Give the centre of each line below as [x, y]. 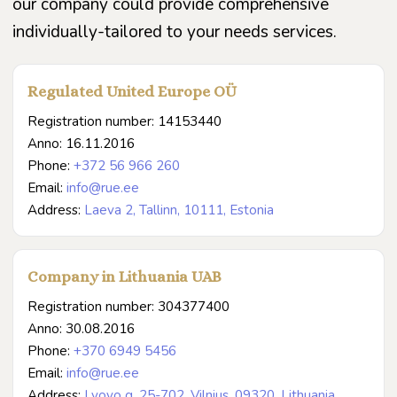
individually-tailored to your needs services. [175, 31]
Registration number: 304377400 [128, 306]
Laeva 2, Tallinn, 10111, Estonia [179, 210]
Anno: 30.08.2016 [81, 328]
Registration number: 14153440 [125, 121]
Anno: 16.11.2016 [81, 143]
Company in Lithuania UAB [125, 276]
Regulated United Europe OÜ [132, 91]
